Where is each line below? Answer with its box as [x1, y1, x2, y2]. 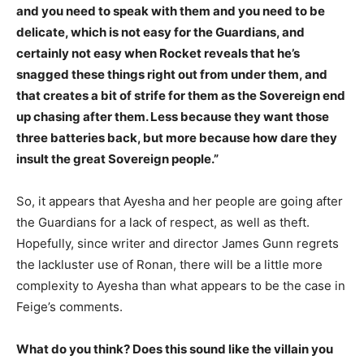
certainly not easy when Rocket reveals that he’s [16, 45, 300, 62]
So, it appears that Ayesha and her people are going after [16, 193, 343, 210]
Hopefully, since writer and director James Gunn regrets [16, 236, 339, 252]
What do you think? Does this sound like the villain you [16, 341, 333, 357]
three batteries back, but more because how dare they [16, 130, 337, 146]
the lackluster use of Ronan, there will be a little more [16, 257, 323, 273]
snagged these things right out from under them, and [16, 67, 327, 83]
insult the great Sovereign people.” [16, 151, 219, 167]
